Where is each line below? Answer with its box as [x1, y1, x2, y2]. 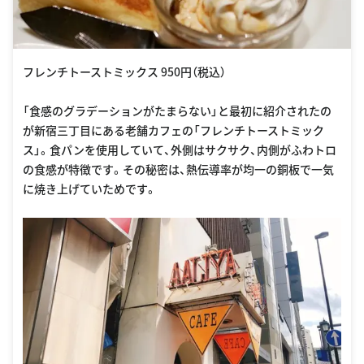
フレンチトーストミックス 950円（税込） [23, 63, 226, 80]
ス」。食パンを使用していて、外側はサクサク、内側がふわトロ [23, 141, 336, 158]
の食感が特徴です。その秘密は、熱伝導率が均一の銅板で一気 [23, 161, 334, 178]
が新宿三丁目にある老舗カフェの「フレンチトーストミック [23, 122, 324, 139]
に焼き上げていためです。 [23, 180, 157, 197]
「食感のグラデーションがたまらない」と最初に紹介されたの [23, 102, 331, 119]
